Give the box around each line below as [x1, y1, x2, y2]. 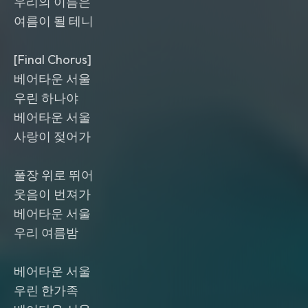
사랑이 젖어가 [14, 129, 91, 144]
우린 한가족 [14, 283, 78, 298]
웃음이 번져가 [14, 186, 91, 202]
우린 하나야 [14, 90, 78, 106]
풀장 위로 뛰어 [14, 167, 93, 183]
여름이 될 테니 [14, 13, 93, 29]
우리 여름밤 [14, 225, 78, 241]
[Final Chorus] [14, 52, 91, 67]
